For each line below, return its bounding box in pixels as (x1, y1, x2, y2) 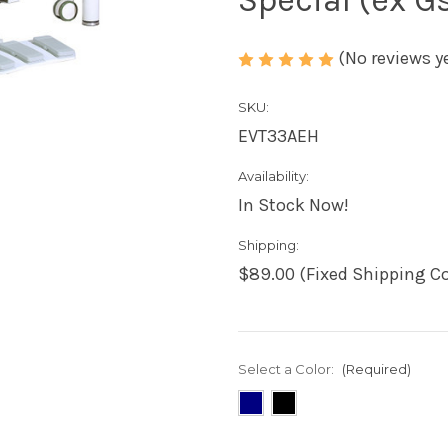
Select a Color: (238, 360, 337, 377)
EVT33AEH (238, 124, 319, 147)
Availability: (238, 167, 309, 184)
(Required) (341, 360, 411, 377)
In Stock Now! (238, 193, 349, 216)
